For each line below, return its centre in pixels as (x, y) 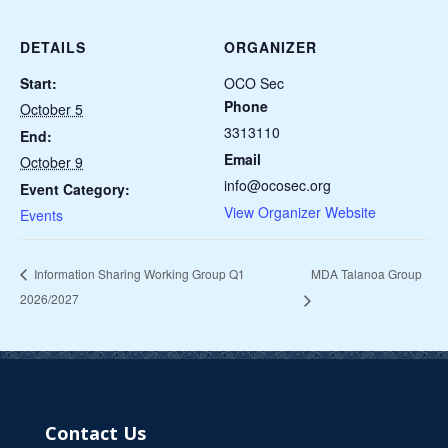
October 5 (51, 109)
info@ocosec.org (277, 185)
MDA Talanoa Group (367, 273)
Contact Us (95, 433)
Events (41, 215)
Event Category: (75, 189)
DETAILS (53, 47)
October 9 (51, 162)
